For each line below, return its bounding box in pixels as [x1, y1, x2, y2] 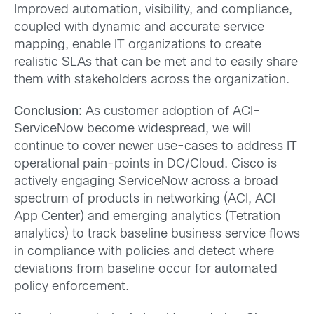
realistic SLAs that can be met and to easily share [14, 57, 298, 69]
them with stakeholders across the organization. [14, 74, 289, 87]
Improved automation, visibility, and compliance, [14, 4, 292, 17]
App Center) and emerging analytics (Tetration [14, 211, 280, 224]
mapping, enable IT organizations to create [14, 39, 261, 52]
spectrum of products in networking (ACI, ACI [14, 193, 275, 206]
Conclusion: [14, 106, 86, 118]
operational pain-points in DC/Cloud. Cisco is [14, 158, 277, 171]
